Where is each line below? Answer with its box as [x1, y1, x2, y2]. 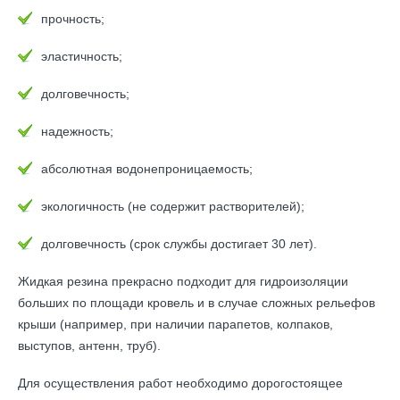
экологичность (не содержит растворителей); [41, 199, 304, 213]
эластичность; [41, 49, 122, 63]
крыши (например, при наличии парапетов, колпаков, [18, 317, 333, 331]
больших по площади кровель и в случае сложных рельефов [18, 296, 375, 310]
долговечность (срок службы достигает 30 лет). [41, 237, 317, 251]
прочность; [41, 12, 104, 26]
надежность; [41, 124, 113, 138]
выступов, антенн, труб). [18, 338, 161, 353]
